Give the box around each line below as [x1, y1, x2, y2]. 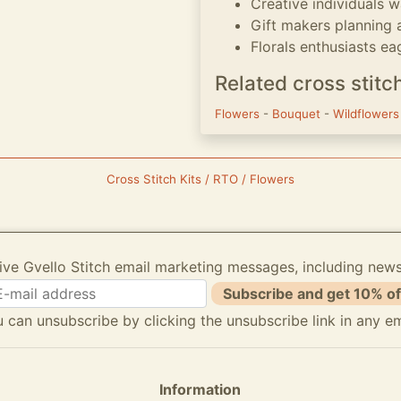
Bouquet [272, 107, 324, 121]
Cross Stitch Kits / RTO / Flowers [107, 172, 294, 186]
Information [159, 380, 242, 398]
